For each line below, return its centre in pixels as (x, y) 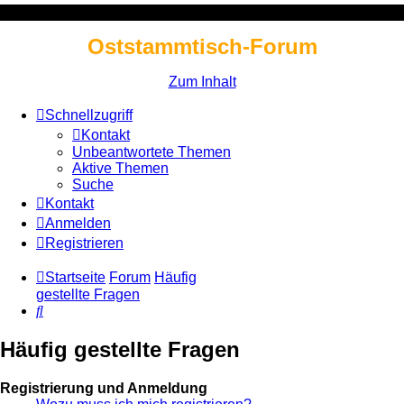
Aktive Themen (120, 168)
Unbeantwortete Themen (151, 152)
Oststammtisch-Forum (202, 46)
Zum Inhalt (202, 82)
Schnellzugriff (89, 115)
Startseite (75, 277)
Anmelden (78, 223)
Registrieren (84, 243)
